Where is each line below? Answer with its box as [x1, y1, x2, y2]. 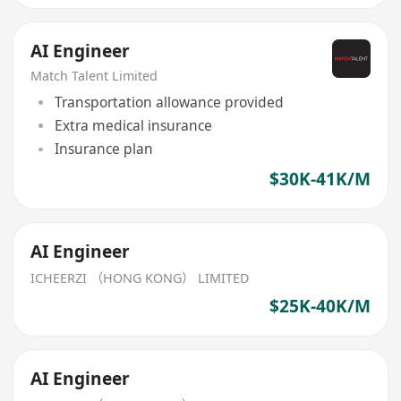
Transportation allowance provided [54, 91, 284, 112]
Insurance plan [54, 139, 153, 159]
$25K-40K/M [269, 294, 371, 319]
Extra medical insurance [54, 115, 212, 135]
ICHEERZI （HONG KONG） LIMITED [30, 269, 250, 286]
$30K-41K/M [269, 167, 371, 192]
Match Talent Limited [30, 67, 158, 85]
